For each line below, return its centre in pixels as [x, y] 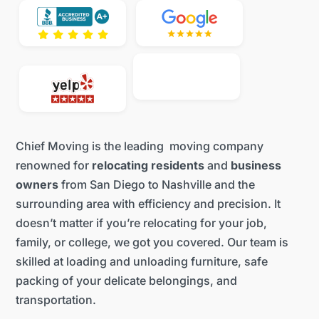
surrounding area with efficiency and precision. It [148, 203]
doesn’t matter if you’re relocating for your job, [142, 223]
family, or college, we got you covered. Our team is [152, 242]
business [256, 165]
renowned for [54, 165]
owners [37, 184]
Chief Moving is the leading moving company [140, 146]
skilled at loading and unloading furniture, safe [142, 261]
